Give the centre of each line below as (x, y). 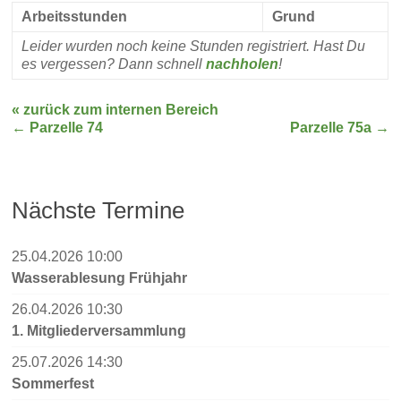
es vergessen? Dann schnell (114, 64)
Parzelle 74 (65, 127)
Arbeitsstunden (75, 16)
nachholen (243, 64)
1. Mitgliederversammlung (99, 330)
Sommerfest (53, 383)
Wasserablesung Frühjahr (100, 277)
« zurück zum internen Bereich (115, 109)
